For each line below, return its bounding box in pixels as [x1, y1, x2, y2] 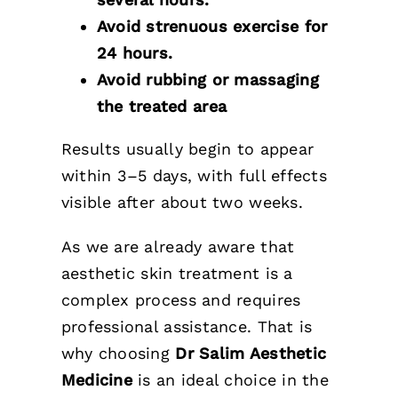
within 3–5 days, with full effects [60, 166, 327, 186]
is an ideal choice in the [138, 370, 329, 390]
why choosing [60, 344, 171, 363]
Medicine [60, 370, 139, 390]
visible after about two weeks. [60, 193, 303, 212]
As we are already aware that [60, 237, 295, 257]
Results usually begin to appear [60, 139, 314, 159]
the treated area [96, 97, 227, 116]
